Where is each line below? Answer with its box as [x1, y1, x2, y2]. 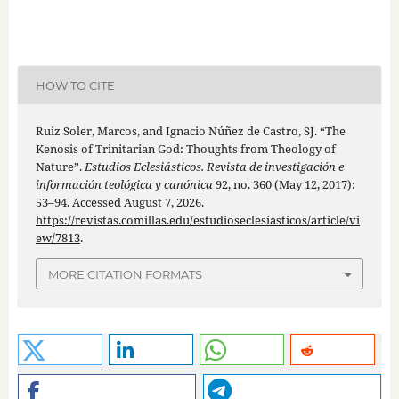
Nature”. [35, 159, 85, 175]
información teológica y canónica [35, 176, 213, 193]
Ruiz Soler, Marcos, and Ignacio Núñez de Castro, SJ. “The [35, 123, 346, 140]
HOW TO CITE [35, 77, 115, 93]
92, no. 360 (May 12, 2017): [212, 176, 355, 193]
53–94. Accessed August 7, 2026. [35, 194, 204, 211]
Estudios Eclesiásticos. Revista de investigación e [84, 159, 344, 175]
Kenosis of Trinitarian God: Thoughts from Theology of [35, 141, 336, 158]
